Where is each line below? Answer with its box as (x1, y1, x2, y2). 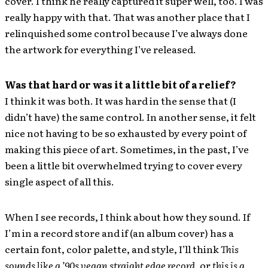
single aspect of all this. (5, 173, 114, 188)
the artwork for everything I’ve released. (5, 41, 196, 56)
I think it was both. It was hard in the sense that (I (5, 93, 236, 108)
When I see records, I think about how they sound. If (5, 209, 250, 224)
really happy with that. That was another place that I (5, 9, 250, 24)
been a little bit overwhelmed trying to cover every (5, 157, 242, 172)
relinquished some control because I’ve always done (5, 25, 248, 40)
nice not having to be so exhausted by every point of (5, 125, 246, 140)
